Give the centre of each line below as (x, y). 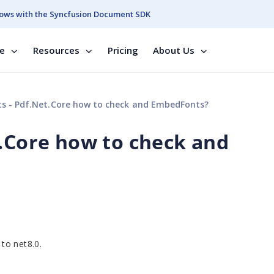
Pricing (123, 50)
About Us (174, 50)
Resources (56, 50)
